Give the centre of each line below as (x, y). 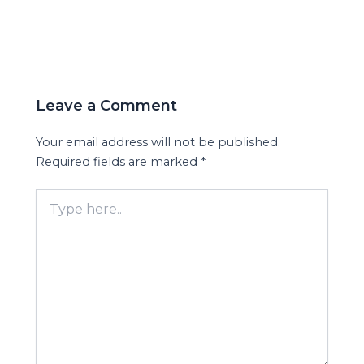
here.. (52, 213)
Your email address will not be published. (158, 143)
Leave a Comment (107, 106)
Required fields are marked (119, 162)
